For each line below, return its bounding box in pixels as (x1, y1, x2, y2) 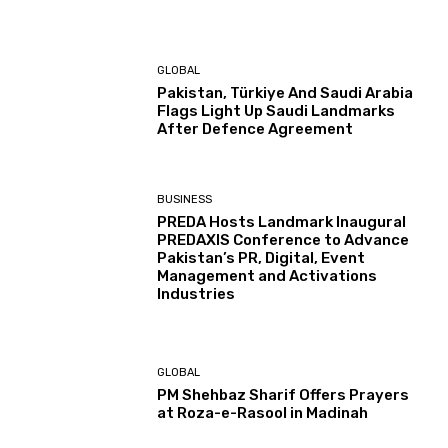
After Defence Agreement (157, 120, 354, 139)
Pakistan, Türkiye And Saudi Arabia (157, 84, 414, 103)
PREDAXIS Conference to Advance (157, 230, 410, 249)
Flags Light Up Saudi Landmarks (157, 102, 396, 121)
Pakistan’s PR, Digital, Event (157, 248, 366, 267)
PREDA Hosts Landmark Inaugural (157, 212, 407, 231)
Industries (157, 284, 236, 303)
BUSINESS (157, 192, 213, 206)
